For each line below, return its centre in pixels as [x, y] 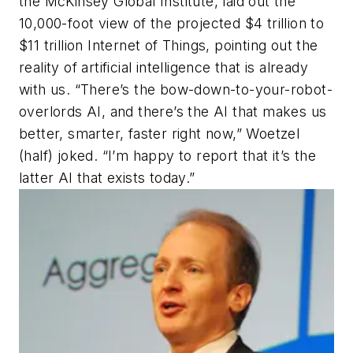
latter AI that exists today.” [107, 177]
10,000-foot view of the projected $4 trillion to [172, 23]
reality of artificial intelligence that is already [163, 67]
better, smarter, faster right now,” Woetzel [160, 133]
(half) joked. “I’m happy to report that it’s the [168, 155]
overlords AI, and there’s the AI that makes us [173, 111]
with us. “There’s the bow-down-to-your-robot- [176, 89]
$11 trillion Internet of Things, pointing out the [169, 45]
